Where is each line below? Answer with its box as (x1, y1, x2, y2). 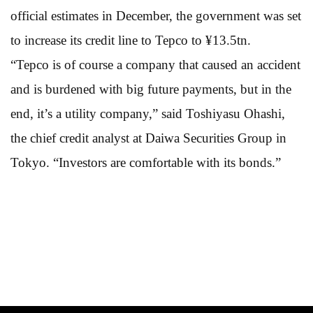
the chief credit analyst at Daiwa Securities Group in (10, 130, 286, 145)
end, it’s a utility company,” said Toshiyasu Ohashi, (10, 105, 285, 121)
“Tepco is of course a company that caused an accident (10, 57, 300, 72)
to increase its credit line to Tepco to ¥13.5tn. (10, 32, 251, 48)
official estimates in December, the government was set (10, 8, 301, 23)
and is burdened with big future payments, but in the (10, 81, 291, 96)
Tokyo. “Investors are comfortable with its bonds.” (10, 154, 281, 170)
